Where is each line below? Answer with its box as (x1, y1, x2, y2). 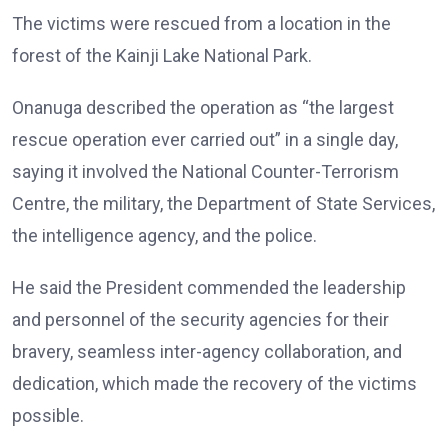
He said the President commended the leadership (12, 277, 406, 298)
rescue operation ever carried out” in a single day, (12, 129, 398, 150)
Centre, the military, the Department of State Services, (12, 193, 435, 214)
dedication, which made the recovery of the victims (12, 373, 417, 394)
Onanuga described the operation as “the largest (12, 97, 394, 118)
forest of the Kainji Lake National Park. (12, 45, 312, 66)
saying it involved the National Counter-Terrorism (12, 161, 399, 182)
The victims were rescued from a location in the (12, 13, 391, 34)
